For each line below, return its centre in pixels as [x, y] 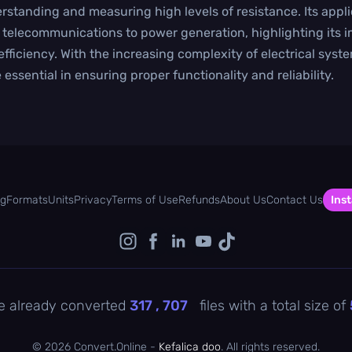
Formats [27, 200]
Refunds [199, 200]
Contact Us [294, 200]
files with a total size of [273, 305]
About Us [243, 200]
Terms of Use [145, 200]
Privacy [92, 200]
